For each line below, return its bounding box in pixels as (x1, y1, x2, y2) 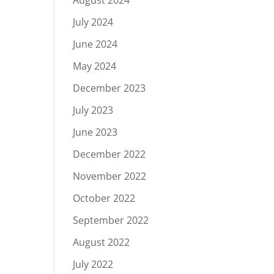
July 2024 (73, 15, 114, 29)
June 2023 (73, 125, 118, 139)
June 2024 (73, 37, 118, 51)
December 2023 (73, 81, 146, 95)
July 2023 (73, 103, 114, 117)
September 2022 (73, 213, 149, 227)
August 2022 (73, 235, 130, 249)
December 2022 (73, 147, 146, 161)
